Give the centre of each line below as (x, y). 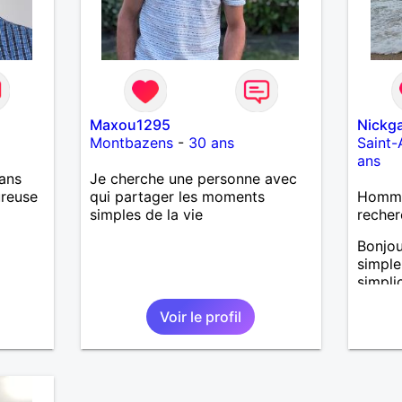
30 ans (211, 142)
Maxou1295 (130, 124)
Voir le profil (201, 316)
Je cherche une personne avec (193, 178)
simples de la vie (146, 214)
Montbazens (131, 142)
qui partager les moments (177, 196)
